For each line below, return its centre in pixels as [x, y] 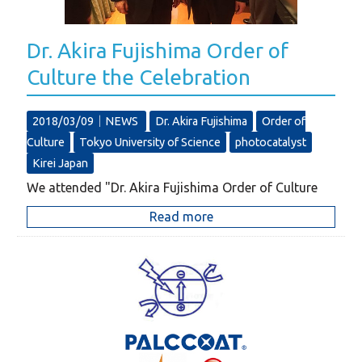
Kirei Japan [61, 163]
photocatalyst [271, 142]
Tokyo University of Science [150, 142]
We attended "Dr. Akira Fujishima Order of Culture [173, 187]
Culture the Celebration [139, 77]
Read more [181, 216]
